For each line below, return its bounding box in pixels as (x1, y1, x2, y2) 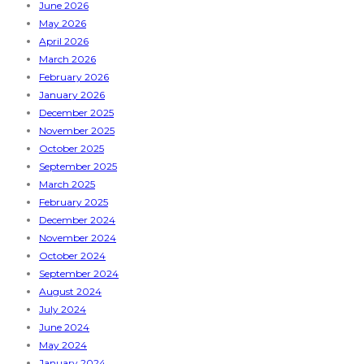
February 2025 (39, 196, 108, 209)
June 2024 (39, 321, 89, 334)
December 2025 (39, 106, 114, 119)
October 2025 (39, 142, 104, 155)
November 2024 (39, 232, 116, 245)
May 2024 (39, 339, 87, 352)
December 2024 (39, 214, 115, 227)
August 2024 (39, 285, 102, 298)
